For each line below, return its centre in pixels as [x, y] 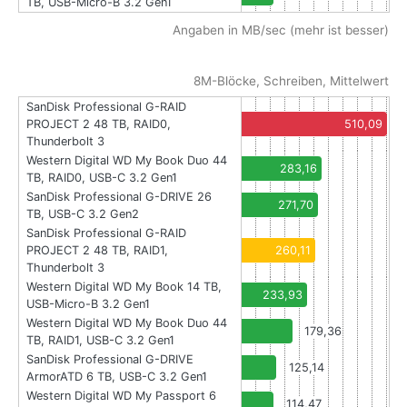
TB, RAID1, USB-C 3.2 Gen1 [100, 341]
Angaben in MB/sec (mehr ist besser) [281, 30]
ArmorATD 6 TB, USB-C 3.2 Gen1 [117, 377]
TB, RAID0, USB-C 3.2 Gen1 [102, 178]
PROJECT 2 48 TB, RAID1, [97, 251]
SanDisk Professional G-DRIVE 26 [119, 197]
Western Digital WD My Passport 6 [121, 396]
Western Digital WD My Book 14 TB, [124, 287]
